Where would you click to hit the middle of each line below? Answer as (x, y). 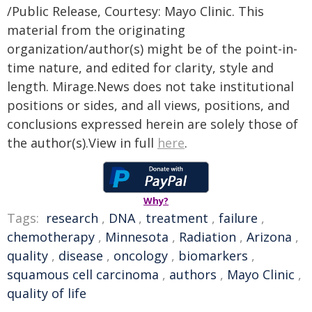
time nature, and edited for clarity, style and (140, 68)
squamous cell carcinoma (83, 274)
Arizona (269, 237)
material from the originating (96, 30)
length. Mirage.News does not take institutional (150, 86)
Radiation (208, 237)
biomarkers (213, 256)
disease (81, 256)
